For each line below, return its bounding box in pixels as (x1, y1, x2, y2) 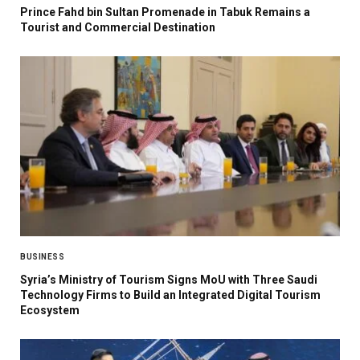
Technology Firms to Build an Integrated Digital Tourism (20, 288, 321, 302)
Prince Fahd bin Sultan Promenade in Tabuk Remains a (20, 6, 310, 19)
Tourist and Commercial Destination (20, 21, 215, 35)
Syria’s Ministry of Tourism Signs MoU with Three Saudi (20, 273, 317, 287)
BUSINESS (20, 252, 64, 262)
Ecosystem (20, 304, 80, 317)
